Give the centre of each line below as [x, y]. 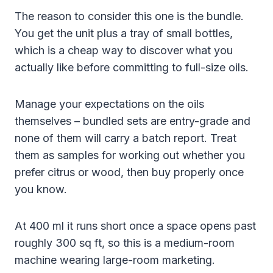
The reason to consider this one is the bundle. [129, 16]
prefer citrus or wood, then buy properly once [129, 172]
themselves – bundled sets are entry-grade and [133, 121]
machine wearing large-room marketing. [115, 260]
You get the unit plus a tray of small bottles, [124, 34]
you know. [41, 190]
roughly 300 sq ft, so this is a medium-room [125, 243]
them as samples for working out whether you [130, 155]
